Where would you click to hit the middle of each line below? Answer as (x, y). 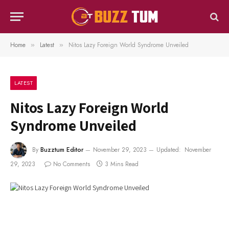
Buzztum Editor (62, 150)
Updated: (169, 150)
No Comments (72, 164)
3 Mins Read (122, 164)
